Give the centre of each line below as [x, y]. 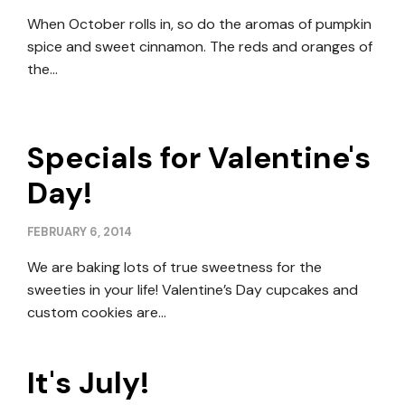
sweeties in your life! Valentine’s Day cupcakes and [193, 290]
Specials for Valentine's [199, 158]
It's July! [88, 383]
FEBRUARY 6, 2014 [80, 232]
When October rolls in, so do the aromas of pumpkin [199, 24]
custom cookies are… [97, 312]
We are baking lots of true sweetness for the [174, 267]
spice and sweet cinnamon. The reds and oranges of [200, 47]
